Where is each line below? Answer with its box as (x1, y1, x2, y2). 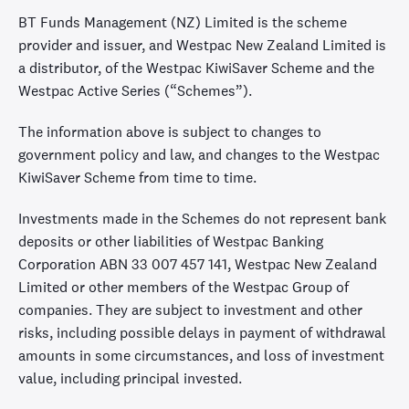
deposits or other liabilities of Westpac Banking (18, 231, 323, 251)
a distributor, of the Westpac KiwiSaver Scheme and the (18, 58, 374, 78)
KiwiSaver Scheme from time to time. (18, 167, 257, 187)
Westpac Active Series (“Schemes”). (18, 80, 252, 100)
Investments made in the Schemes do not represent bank (18, 208, 386, 228)
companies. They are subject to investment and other (18, 299, 362, 320)
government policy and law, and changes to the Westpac (18, 144, 380, 164)
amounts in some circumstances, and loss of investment (18, 345, 384, 365)
